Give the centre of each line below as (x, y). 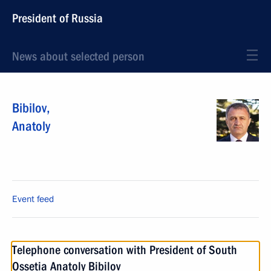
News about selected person (78, 56)
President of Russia (57, 18)
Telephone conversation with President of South (125, 250)
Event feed (33, 199)
